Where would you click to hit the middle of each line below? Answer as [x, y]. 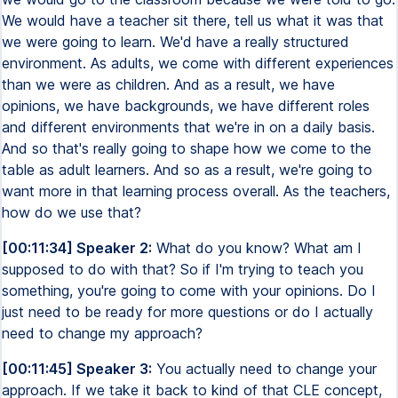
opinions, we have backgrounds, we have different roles [186, 106]
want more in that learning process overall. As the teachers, [196, 191]
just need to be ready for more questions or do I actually [187, 312]
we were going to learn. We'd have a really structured [175, 42]
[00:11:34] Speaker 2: [77, 248]
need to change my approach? [102, 333]
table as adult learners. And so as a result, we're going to [187, 170]
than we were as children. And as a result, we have [168, 84]
